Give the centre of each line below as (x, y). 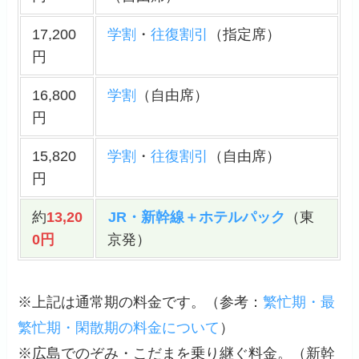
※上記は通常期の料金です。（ (119, 303)
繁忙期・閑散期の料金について (119, 328)
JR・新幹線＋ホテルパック (196, 218)
